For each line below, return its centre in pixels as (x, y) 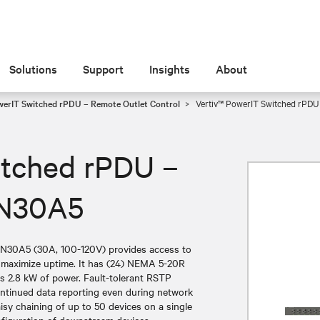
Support (104, 69)
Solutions (34, 69)
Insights (170, 69)
